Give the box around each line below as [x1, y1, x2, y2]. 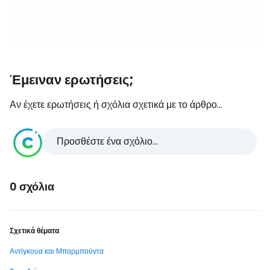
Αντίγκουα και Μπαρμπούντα [10, 245, 104, 256]
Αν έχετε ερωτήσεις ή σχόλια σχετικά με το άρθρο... [10, 97, 222, 111]
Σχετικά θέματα [10, 225, 59, 236]
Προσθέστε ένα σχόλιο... [57, 134, 158, 148]
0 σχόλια [10, 178, 54, 194]
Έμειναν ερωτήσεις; [10, 70, 134, 89]
